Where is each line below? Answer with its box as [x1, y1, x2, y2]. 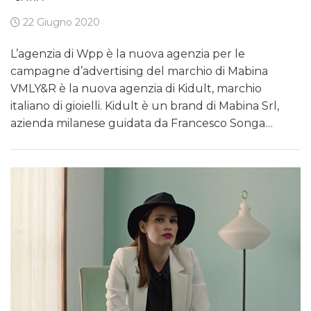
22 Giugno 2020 [20, 16, 100, 29]
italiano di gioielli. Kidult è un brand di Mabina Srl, [10, 99, 279, 113]
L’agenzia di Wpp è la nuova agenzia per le [10, 47, 245, 61]
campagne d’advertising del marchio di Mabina [10, 65, 268, 78]
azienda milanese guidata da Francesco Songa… [10, 117, 273, 131]
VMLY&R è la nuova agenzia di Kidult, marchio [10, 82, 262, 96]
